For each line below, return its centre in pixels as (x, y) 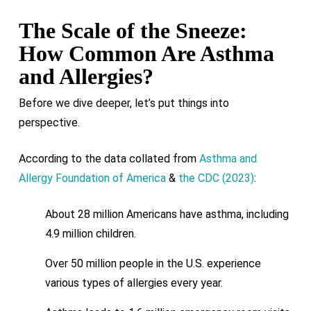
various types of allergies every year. (134, 283)
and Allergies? (86, 76)
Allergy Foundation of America (92, 178)
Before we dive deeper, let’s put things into (124, 103)
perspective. (49, 123)
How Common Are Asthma (146, 53)
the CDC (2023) (216, 178)
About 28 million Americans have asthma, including (167, 214)
